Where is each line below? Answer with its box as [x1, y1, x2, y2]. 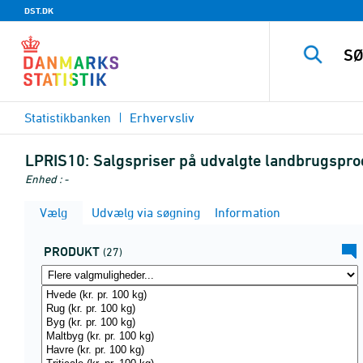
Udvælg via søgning [88, 205, 200, 220]
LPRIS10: [25, 151, 89, 170]
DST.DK [24, 5, 53, 16]
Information [211, 205, 280, 220]
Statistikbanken [24, 110, 111, 125]
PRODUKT [44, 244, 100, 259]
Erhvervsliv [130, 110, 194, 125]
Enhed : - [25, 172, 68, 186]
